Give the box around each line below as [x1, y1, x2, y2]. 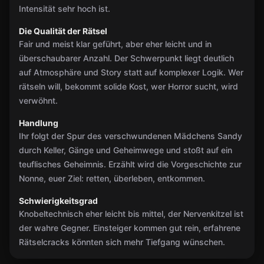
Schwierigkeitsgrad [19, 196, 98, 206]
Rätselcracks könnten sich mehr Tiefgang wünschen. [19, 237, 225, 247]
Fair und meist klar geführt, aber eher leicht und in [19, 39, 212, 49]
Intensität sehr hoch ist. [19, 4, 110, 14]
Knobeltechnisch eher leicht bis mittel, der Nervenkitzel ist [19, 209, 243, 219]
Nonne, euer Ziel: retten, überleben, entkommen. [19, 173, 205, 183]
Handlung [19, 118, 58, 128]
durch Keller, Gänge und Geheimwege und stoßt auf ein [19, 145, 232, 155]
